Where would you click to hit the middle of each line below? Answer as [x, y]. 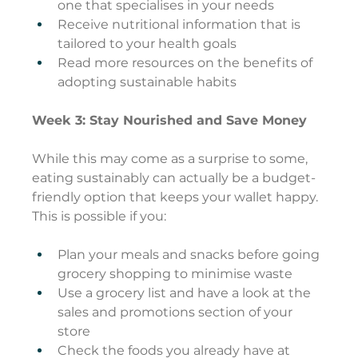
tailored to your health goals [147, 44]
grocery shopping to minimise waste [175, 274]
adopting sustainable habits [147, 82]
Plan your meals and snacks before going [191, 255]
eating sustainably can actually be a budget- [174, 178]
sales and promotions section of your [177, 312]
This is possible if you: [99, 217]
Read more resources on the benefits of [187, 63]
